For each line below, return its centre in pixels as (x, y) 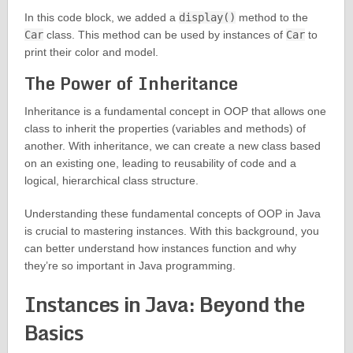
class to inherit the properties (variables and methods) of (165, 129)
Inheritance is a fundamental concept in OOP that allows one (175, 111)
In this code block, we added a (101, 18)
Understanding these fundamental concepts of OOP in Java (172, 214)
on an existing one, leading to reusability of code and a (160, 163)
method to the (271, 18)
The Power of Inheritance (131, 84)
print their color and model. (91, 52)
